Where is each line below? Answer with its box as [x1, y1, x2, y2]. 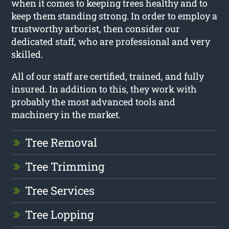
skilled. [11, 48, 43, 61]
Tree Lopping [25, 207, 94, 222]
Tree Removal [25, 135, 98, 150]
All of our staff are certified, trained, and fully [11, 70, 204, 83]
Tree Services [25, 183, 95, 198]
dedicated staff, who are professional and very [11, 35, 211, 48]
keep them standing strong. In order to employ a [11, 10, 218, 22]
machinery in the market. [11, 108, 121, 121]
